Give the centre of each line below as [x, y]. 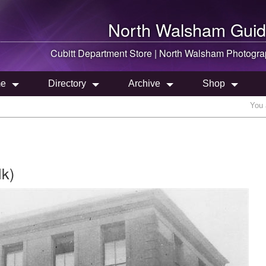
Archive [144, 83]
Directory [67, 83]
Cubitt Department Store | [105, 53]
